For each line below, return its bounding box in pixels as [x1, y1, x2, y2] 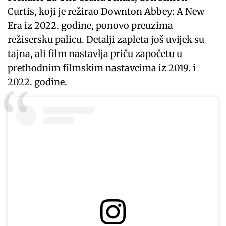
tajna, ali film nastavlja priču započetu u [8, 47, 183, 60]
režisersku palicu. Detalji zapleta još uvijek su [8, 33, 205, 45]
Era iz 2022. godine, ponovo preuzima [8, 19, 174, 31]
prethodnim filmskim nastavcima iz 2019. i [8, 62, 196, 74]
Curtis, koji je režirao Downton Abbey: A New [8, 5, 205, 17]
